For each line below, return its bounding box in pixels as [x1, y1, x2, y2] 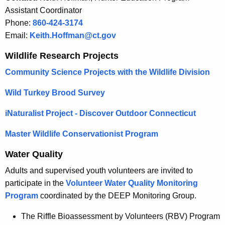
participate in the [5, 179, 66, 188]
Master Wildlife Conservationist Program [5, 130, 158, 139]
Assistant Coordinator [5, 6, 82, 15]
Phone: [5, 19, 33, 28]
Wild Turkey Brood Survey [5, 88, 105, 97]
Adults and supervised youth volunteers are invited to [5, 166, 193, 175]
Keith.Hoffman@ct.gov [30, 31, 116, 40]
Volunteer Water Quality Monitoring [66, 179, 198, 188]
